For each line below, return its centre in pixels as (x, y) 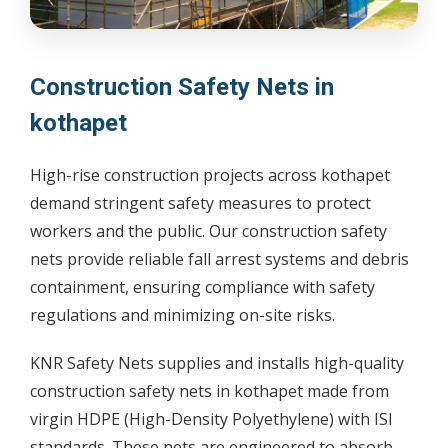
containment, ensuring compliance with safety (202, 287)
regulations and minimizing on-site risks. (182, 315)
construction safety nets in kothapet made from (209, 391)
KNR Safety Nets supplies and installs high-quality (217, 363)
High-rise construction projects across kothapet (210, 175)
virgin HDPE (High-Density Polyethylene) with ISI (211, 419)
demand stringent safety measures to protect (200, 203)
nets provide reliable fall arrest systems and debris (219, 259)
